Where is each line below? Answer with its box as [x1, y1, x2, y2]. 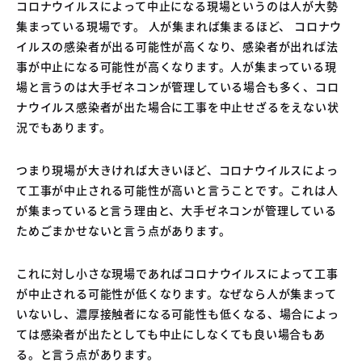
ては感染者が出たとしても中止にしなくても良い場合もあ [16, 325, 326, 342]
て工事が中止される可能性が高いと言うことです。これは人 [16, 181, 339, 198]
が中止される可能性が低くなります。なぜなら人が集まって [16, 284, 337, 301]
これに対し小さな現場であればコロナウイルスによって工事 [16, 264, 339, 281]
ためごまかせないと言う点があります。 [16, 221, 231, 238]
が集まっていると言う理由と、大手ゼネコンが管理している [16, 201, 337, 218]
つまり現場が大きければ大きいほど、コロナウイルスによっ [16, 161, 339, 178]
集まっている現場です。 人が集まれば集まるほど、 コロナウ [16, 17, 343, 34]
